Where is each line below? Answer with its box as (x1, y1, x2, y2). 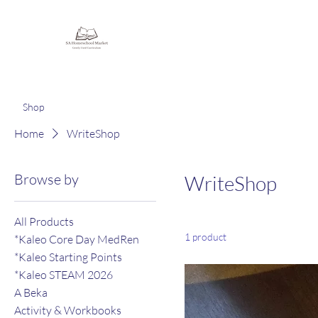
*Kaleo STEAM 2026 (14, 267, 113, 282)
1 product (185, 230, 226, 243)
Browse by (14, 170, 79, 188)
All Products (14, 214, 74, 229)
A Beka (14, 285, 48, 300)
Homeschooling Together (61, 57, 152, 68)
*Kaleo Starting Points (14, 249, 122, 264)
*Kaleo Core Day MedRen (14, 231, 139, 246)
